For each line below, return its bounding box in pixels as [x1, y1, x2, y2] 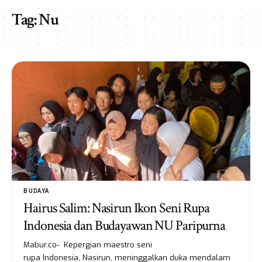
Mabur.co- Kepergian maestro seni [23, 239, 153, 250]
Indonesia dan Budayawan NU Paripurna [23, 216, 225, 235]
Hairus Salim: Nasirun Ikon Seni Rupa [23, 198, 209, 217]
